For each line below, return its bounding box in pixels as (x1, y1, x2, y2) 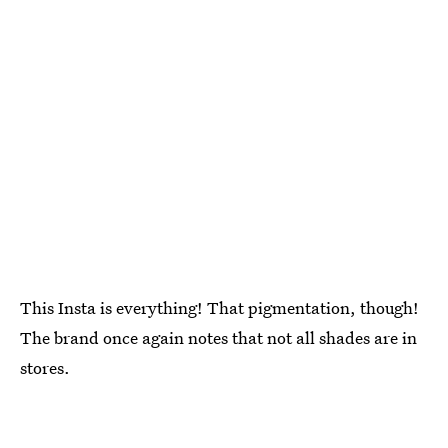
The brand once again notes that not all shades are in (20, 325, 417, 349)
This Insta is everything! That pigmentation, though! (20, 295, 419, 319)
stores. (20, 355, 70, 379)
